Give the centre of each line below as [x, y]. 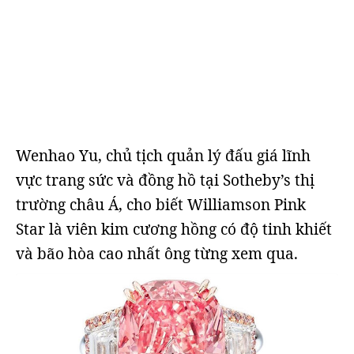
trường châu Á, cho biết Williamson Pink [161, 205]
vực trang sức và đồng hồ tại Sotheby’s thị [165, 180]
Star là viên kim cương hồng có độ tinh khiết [174, 229]
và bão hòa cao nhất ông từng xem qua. [157, 254]
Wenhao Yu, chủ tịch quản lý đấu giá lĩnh [163, 156]
